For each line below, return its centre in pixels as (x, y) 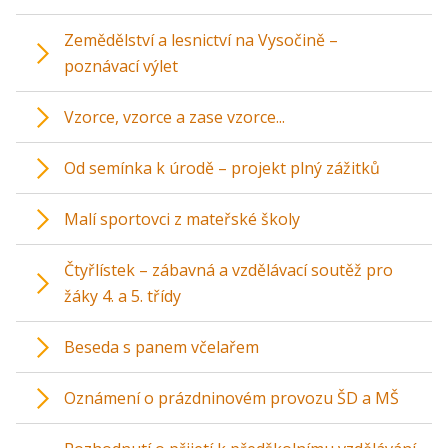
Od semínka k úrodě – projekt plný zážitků (222, 168)
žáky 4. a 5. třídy (122, 296)
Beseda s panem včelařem (161, 347)
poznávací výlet (121, 66)
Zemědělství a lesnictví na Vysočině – (201, 40)
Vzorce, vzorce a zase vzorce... (174, 117)
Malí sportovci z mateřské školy (182, 219)
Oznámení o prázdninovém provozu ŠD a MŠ (231, 398)
